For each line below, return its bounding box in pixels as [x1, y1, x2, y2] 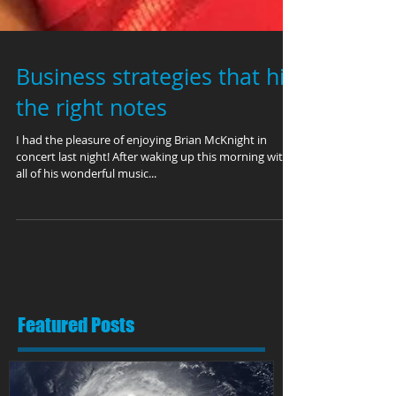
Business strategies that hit [16, 102, 293, 131]
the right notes [16, 133, 167, 162]
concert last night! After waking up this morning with [16, 188, 290, 204]
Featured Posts [18, 353, 134, 377]
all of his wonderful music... [16, 205, 156, 221]
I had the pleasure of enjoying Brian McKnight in [16, 171, 267, 187]
